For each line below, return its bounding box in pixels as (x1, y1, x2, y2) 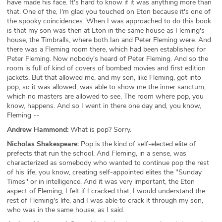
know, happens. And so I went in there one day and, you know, (7, 101, 201, 111)
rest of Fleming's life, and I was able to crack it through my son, (7, 196, 203, 205)
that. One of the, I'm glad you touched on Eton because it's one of (7, 7, 211, 16)
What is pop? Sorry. (68, 125, 131, 134)
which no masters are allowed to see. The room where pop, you (7, 92, 204, 101)
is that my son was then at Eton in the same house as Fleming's (7, 26, 205, 35)
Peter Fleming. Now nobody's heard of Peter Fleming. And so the (7, 54, 208, 63)
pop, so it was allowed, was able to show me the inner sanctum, (7, 82, 206, 92)
